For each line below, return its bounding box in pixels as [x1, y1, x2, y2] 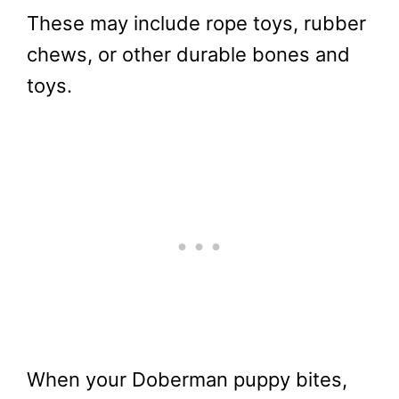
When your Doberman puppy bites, [27, 368, 347, 392]
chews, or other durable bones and [27, 42, 350, 66]
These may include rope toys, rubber [27, 11, 366, 35]
